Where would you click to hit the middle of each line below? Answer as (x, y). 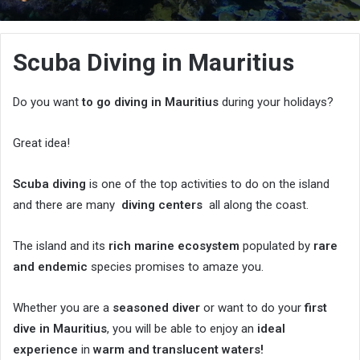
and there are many (65, 205)
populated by (276, 245)
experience (45, 349)
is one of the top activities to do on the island (208, 184)
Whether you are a (63, 307)
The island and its (61, 245)
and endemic (50, 266)
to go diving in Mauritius (150, 102)
